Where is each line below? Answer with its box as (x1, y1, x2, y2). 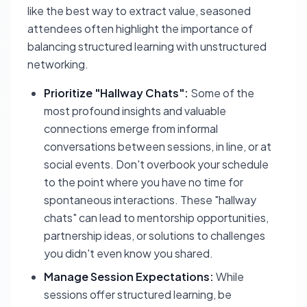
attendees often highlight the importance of (27, 21, 253, 36)
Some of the (188, 86, 254, 100)
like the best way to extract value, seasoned (27, 3, 251, 18)
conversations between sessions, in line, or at (44, 139, 271, 153)
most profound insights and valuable (44, 103, 226, 118)
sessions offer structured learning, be (44, 287, 232, 302)
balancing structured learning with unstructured (27, 39, 267, 53)
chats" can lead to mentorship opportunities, (44, 210, 269, 225)
